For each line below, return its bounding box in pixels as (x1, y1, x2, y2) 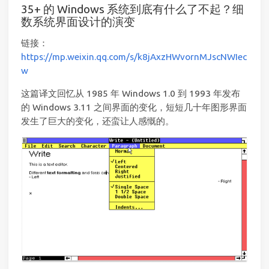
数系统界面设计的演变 (21, 15, 135, 29)
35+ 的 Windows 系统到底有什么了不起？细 (21, 2, 244, 16)
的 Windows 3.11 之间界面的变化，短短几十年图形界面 (21, 102, 247, 113)
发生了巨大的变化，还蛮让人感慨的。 (21, 116, 174, 127)
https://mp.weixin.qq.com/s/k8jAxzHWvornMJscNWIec (21, 51, 247, 62)
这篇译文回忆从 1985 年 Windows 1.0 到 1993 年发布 (21, 88, 240, 99)
